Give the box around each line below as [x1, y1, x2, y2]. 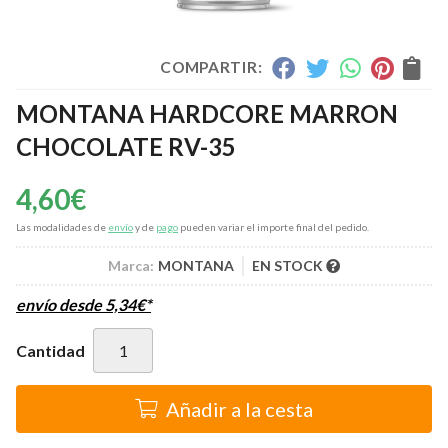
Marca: [108, 257, 154, 275]
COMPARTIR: [160, 57, 262, 77]
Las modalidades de [16, 221, 108, 234]
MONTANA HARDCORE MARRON [16, 99, 398, 129]
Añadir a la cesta [166, 397, 313, 422]
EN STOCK [252, 257, 326, 275]
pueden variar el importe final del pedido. [178, 221, 369, 234]
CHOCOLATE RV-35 [16, 132, 236, 162]
